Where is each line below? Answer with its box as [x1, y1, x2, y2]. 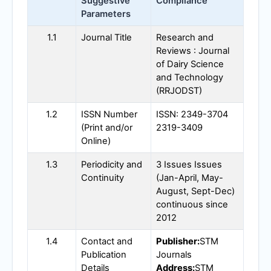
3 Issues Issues [156, 159, 222, 171]
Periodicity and [81, 159, 142, 171]
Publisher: [156, 236, 200, 247]
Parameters [81, 8, 131, 20]
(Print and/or [81, 122, 132, 134]
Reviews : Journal [156, 45, 229, 57]
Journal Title [81, 32, 132, 44]
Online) [81, 135, 111, 147]
